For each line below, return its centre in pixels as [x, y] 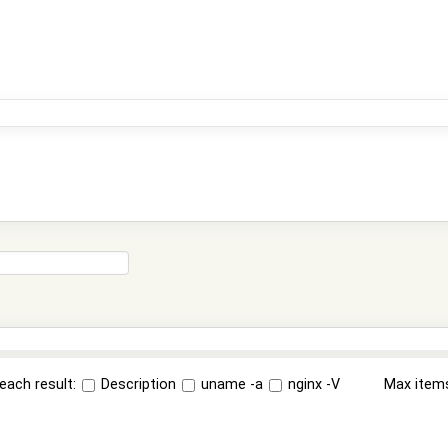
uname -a [230, 384]
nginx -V [312, 384]
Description [137, 384]
